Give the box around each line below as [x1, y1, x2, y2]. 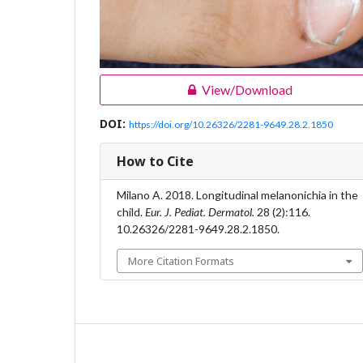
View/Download [201, 82, 293, 98]
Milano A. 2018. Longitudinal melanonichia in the [117, 188, 358, 203]
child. [117, 205, 145, 220]
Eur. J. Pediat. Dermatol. [145, 205, 254, 220]
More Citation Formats [128, 254, 234, 269]
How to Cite [117, 152, 194, 171]
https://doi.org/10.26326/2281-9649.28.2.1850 [129, 118, 333, 131]
